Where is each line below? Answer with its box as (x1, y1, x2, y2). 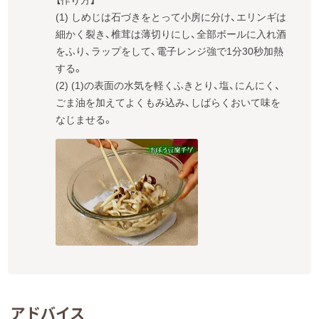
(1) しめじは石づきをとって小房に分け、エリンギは (56, 11, 287, 23)
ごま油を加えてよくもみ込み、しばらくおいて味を (56, 97, 281, 109)
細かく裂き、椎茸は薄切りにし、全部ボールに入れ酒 (56, 28, 287, 41)
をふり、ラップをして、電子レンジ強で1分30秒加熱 (56, 46, 284, 58)
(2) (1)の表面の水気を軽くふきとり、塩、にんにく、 (56, 80, 281, 92)
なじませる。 (56, 114, 114, 126)
